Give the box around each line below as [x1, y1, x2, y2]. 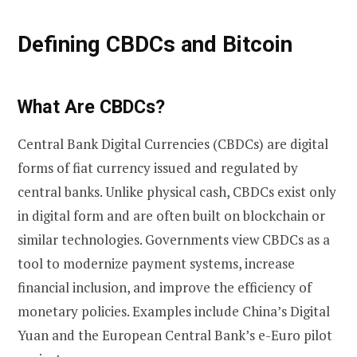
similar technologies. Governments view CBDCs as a [18, 229, 330, 249]
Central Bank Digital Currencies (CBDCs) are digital [18, 134, 328, 153]
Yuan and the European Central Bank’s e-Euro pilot [18, 325, 332, 344]
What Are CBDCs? [18, 96, 165, 119]
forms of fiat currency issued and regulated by [18, 158, 298, 177]
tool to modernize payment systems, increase [18, 253, 295, 273]
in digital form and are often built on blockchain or [18, 206, 325, 225]
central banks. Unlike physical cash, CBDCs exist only [18, 182, 336, 201]
